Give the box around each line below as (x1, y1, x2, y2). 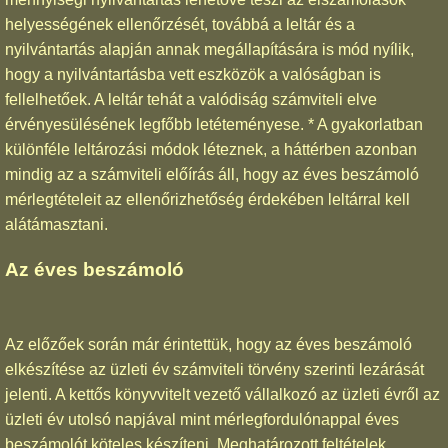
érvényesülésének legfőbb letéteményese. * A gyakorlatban (5, 115, 423, 133)
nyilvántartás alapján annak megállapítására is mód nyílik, (5, 40, 414, 58)
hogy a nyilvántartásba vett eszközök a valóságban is (5, 65, 381, 83)
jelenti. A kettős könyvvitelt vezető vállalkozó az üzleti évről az (5, 386, 440, 404)
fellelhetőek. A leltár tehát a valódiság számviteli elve (5, 90, 377, 108)
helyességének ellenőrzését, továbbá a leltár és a (5, 15, 355, 33)
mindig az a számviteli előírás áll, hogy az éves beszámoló (5, 165, 419, 183)
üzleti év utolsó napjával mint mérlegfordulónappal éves (5, 411, 399, 429)
